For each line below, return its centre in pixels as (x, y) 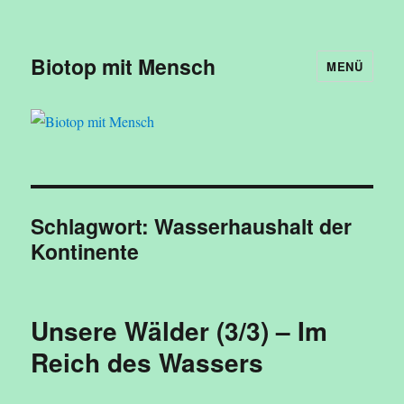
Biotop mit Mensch (124, 66)
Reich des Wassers (147, 363)
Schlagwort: (93, 226)
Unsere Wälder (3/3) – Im (179, 331)
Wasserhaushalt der (253, 226)
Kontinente (85, 252)
